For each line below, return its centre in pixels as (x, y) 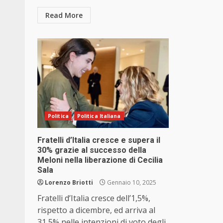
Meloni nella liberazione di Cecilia (100, 160)
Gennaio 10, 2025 (131, 183)
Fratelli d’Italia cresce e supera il (99, 140)
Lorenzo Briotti (69, 183)
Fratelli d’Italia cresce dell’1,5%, (94, 198)
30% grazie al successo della (92, 150)
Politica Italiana (99, 116)
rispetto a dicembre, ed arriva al (96, 210)
